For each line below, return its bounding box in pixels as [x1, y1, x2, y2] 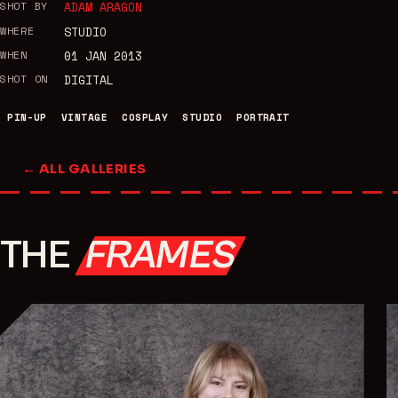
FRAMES [81, 232, 241, 279]
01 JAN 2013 [63, 47, 142, 66]
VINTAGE [60, 109, 108, 125]
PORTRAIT [236, 109, 290, 125]
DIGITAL [63, 71, 114, 90]
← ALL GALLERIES [22, 161, 147, 178]
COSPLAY [122, 109, 169, 125]
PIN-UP [7, 109, 47, 125]
